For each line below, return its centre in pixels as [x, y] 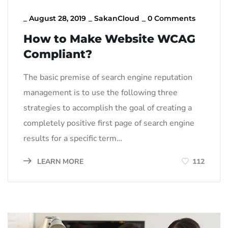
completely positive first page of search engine [109, 123]
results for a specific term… [73, 139]
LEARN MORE [59, 162]
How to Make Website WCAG [109, 39]
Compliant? [58, 54]
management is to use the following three [101, 93]
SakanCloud [117, 19]
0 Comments [172, 19]
